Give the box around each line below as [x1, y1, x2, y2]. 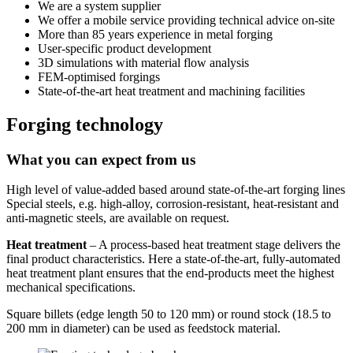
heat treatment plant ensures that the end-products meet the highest [6, 266, 334, 281]
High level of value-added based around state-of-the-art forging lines [6, 183, 345, 197]
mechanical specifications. [6, 281, 136, 295]
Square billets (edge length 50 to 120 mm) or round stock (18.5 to [6, 307, 331, 321]
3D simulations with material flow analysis [38, 55, 249, 69]
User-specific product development [38, 41, 211, 55]
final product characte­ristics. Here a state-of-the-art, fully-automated [6, 252, 340, 266]
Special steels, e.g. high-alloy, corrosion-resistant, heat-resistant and [6, 197, 339, 211]
